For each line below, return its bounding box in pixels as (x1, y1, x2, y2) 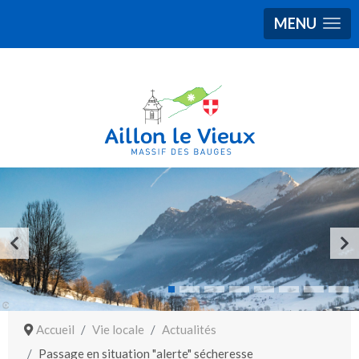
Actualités (161, 322, 216, 337)
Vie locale (91, 322, 144, 337)
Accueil (35, 322, 75, 337)
